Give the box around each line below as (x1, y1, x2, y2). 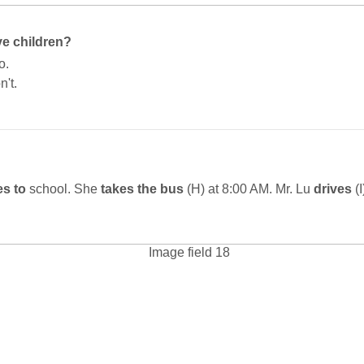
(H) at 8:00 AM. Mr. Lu (184, 182, 314, 196)
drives (314, 182, 355, 196)
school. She (26, 182, 101, 196)
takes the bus (101, 182, 184, 196)
